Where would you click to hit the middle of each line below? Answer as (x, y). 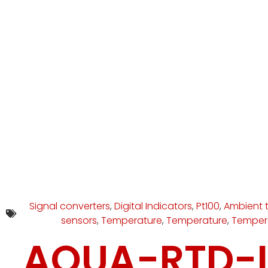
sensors (79, 221)
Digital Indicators (153, 206)
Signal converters (69, 206)
